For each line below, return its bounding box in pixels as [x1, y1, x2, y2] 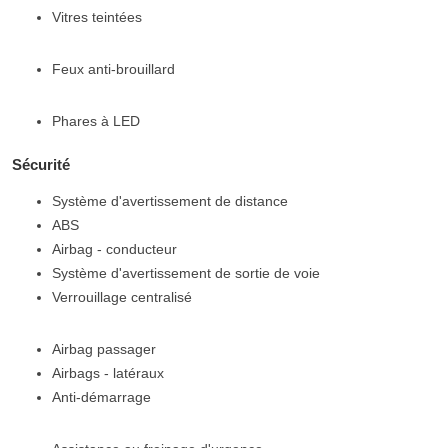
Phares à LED [52, 113, 140, 130]
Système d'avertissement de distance [52, 193, 288, 210]
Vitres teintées [52, 9, 142, 26]
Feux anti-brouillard [52, 61, 175, 78]
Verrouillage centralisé [52, 289, 192, 306]
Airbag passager [52, 341, 156, 358]
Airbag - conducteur [52, 241, 177, 258]
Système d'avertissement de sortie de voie [52, 265, 320, 282]
